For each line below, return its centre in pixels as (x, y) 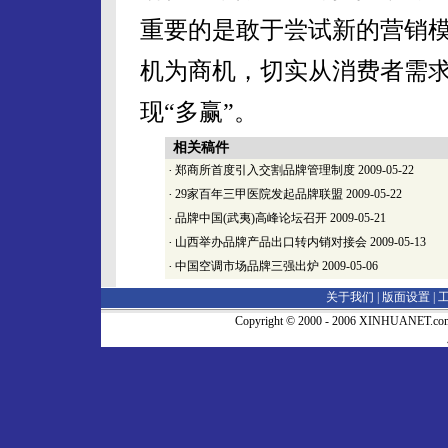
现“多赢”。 (199, 111)
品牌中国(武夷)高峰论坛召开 (251, 218)
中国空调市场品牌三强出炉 (247, 266)
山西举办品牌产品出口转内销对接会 (271, 242)
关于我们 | (354, 297)
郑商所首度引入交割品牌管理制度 (265, 170)
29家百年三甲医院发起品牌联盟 (259, 194)
